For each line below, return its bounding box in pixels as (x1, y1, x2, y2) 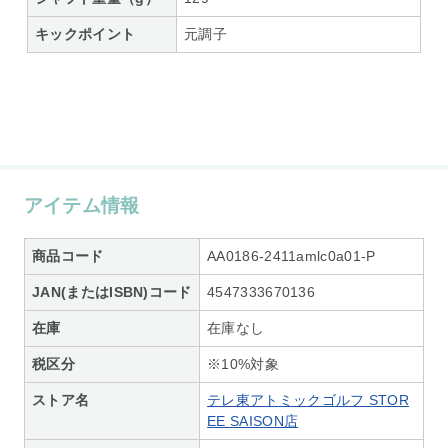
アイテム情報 (23, 194, 140, 216)
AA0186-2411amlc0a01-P (207, 247, 376, 264)
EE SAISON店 (207, 412, 299, 429)
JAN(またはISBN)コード (32, 283, 192, 300)
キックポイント (35, 25, 136, 42)
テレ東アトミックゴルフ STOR (207, 391, 410, 408)
